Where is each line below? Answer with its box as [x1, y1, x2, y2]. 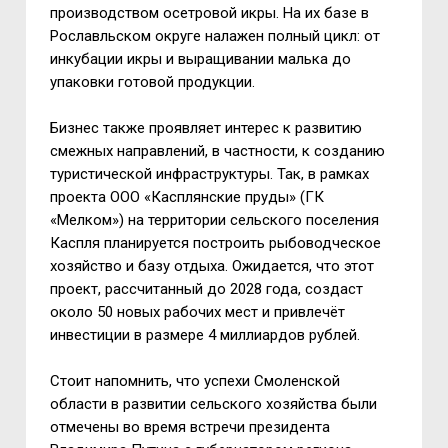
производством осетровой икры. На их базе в [50, 4, 370, 22]
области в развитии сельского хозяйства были [50, 395, 378, 413]
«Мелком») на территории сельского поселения [50, 211, 380, 229]
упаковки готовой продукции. [50, 73, 256, 91]
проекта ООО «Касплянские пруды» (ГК [50, 188, 325, 206]
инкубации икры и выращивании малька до [50, 50, 352, 68]
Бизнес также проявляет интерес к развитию [50, 119, 363, 137]
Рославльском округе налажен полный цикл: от [50, 27, 381, 45]
